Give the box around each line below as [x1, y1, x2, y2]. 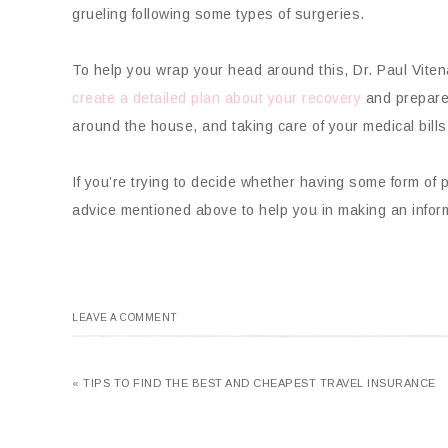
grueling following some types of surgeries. [72, 6, 365, 22]
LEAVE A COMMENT [72, 312, 178, 323]
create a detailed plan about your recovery [72, 90, 361, 106]
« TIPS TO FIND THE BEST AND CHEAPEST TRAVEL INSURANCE [72, 377, 436, 389]
